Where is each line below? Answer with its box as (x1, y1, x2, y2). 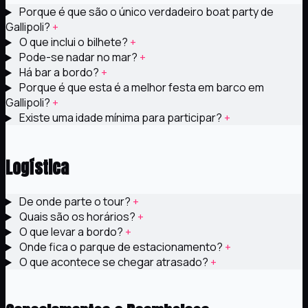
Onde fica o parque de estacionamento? (16, 239, 225, 255)
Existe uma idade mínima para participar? (16, 110, 224, 126)
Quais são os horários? (16, 209, 137, 225)
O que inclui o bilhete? (16, 34, 130, 50)
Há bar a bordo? (16, 65, 101, 80)
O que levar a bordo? (16, 224, 125, 240)
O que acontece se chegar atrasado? (16, 254, 210, 270)
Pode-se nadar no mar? (16, 49, 140, 65)
